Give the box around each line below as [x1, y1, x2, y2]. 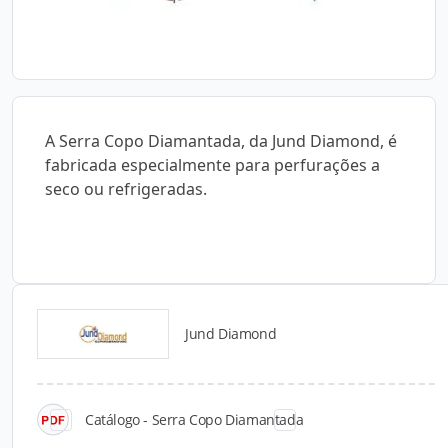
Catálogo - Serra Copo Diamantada [85, 409, 304, 429]
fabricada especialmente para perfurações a [45, 154, 380, 176]
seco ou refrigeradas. [45, 178, 207, 200]
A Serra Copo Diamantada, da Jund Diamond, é [45, 130, 397, 152]
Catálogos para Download [114, 334, 334, 358]
